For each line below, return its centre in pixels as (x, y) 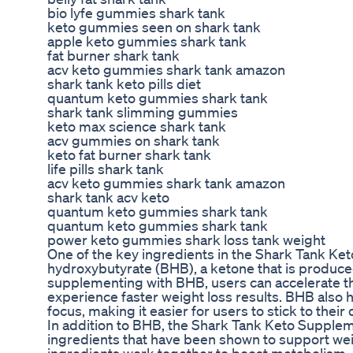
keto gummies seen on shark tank (154, 27)
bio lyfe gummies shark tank (136, 13)
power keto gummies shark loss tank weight (186, 240)
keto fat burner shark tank (129, 155)
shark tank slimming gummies (143, 112)
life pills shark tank (106, 169)
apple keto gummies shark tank (147, 41)
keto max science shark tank (137, 126)
